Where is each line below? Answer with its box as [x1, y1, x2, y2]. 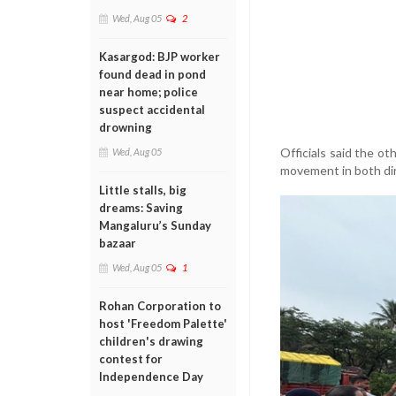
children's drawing [99, 334, 203, 348]
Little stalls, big [99, 183, 187, 197]
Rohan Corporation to [99, 299, 221, 313]
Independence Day [99, 369, 203, 384]
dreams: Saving [99, 201, 183, 215]
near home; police [99, 85, 198, 99]
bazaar [99, 236, 136, 250]
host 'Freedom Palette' [99, 316, 227, 331]
